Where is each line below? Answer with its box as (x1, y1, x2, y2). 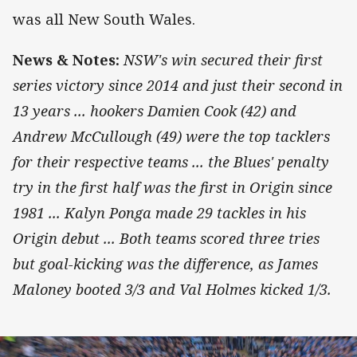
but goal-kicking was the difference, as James (13, 253, 318, 273)
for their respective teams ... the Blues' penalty (13, 151, 329, 171)
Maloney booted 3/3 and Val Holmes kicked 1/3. (13, 279, 331, 299)
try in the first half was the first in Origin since (13, 177, 332, 197)
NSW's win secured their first (124, 49, 323, 69)
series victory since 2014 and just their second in (13, 75, 343, 95)
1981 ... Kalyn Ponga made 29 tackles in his (13, 202, 306, 222)
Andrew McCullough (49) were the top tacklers (13, 126, 330, 146)
